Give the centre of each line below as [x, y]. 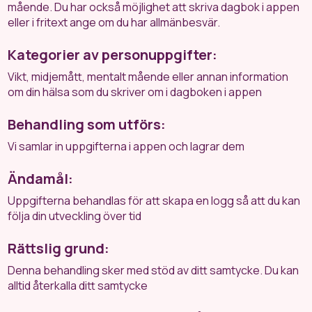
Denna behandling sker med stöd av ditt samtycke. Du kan [154, 270]
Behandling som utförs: [87, 124]
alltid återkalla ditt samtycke [78, 286]
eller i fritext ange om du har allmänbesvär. [114, 22]
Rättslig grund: [59, 248]
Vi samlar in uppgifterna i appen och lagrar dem [126, 146]
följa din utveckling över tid [75, 216]
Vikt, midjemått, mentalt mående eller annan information [148, 77]
